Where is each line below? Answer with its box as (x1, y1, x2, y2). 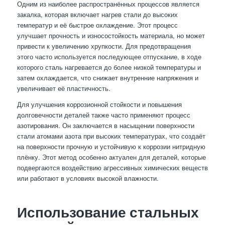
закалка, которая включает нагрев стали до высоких (17, 9, 178, 19)
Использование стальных (17, 203, 199, 220)
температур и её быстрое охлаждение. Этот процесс (17, 20, 178, 30)
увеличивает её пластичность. (17, 83, 110, 93)
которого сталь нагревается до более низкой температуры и (17, 62, 201, 72)
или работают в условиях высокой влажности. (17, 173, 159, 183)
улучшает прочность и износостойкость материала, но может (17, 30, 205, 40)
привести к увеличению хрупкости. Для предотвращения (17, 41, 191, 51)
